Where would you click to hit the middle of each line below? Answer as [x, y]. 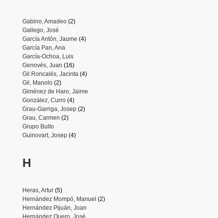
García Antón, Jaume [50, 39]
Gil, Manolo [37, 82]
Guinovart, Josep [45, 135]
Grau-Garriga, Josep [49, 109]
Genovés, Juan [42, 65]
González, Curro [44, 100]
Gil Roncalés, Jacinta [50, 74]
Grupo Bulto [38, 126]
